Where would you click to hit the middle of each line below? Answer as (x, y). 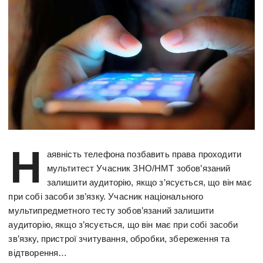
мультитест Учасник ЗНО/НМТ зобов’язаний (139, 168)
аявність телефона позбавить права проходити (144, 154)
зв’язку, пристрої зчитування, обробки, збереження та (119, 238)
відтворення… (38, 252)
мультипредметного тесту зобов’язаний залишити (111, 210)
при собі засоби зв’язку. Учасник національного (106, 196)
